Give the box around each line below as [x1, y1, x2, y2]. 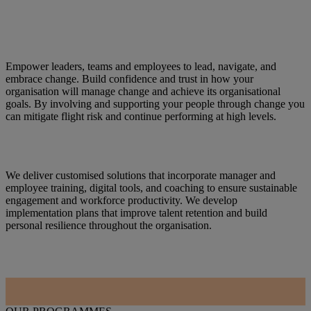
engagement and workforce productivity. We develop [6, 194, 237, 206]
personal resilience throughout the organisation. [6, 219, 212, 231]
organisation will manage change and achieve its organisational [6, 85, 280, 97]
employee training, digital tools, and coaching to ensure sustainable [6, 181, 297, 194]
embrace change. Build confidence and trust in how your [6, 72, 253, 85]
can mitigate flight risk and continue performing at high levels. [6, 110, 276, 122]
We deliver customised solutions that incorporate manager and [6, 169, 276, 181]
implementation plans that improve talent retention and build [6, 206, 267, 219]
